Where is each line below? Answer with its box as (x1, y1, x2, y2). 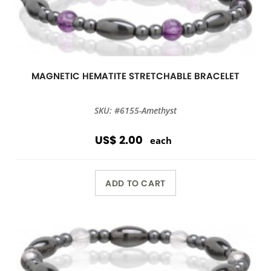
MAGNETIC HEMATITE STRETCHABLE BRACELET (31, 70, 240, 82)
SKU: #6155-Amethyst (94, 105, 177, 116)
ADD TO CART (105, 177, 166, 189)
